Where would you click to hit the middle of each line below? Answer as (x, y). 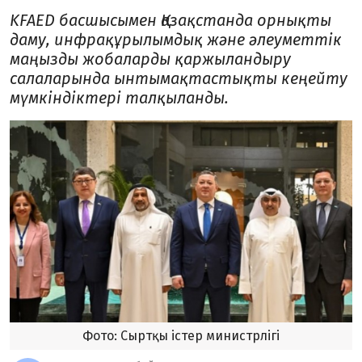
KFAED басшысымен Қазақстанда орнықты (170, 20)
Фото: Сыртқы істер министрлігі (181, 336)
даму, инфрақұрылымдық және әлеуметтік (176, 40)
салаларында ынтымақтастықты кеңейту (179, 78)
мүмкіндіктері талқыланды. (119, 98)
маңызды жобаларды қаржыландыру (150, 59)
